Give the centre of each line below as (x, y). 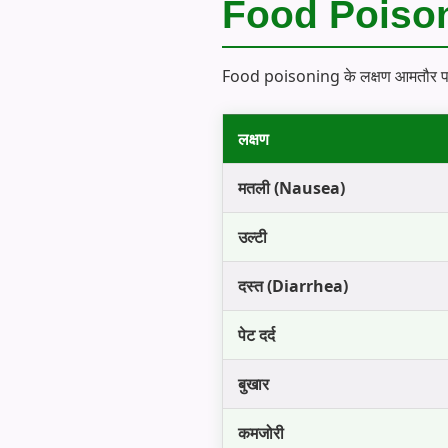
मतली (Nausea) (291, 187)
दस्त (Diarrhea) (293, 285)
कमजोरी (261, 432)
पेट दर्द (256, 334)
